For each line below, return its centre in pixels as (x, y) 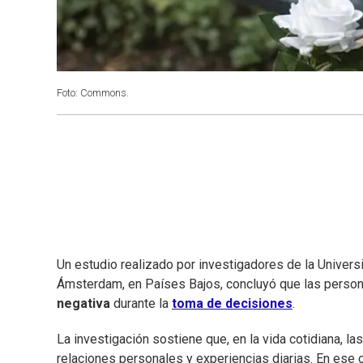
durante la (141, 304)
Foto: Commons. (93, 93)
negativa (83, 304)
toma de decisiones (232, 304)
